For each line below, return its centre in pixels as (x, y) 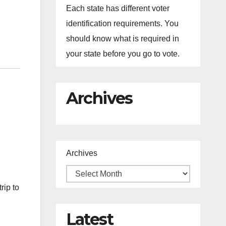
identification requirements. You (122, 23)
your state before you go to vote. (123, 54)
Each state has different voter (118, 8)
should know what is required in (122, 39)
